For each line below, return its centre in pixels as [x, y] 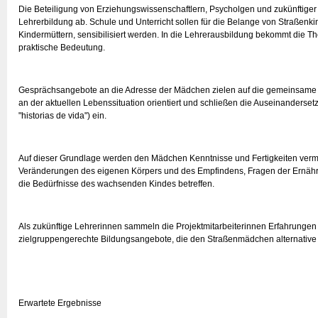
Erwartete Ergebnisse [60, 303]
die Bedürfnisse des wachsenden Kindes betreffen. [116, 184]
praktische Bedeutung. [62, 48]
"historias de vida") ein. [62, 116]
